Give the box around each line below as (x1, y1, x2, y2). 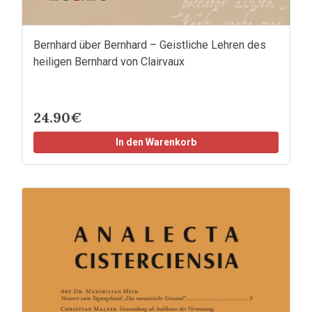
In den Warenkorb (116, 136, 196, 148)
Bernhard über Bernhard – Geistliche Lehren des (33, 38, 266, 52)
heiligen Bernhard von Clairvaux (33, 55, 185, 69)
